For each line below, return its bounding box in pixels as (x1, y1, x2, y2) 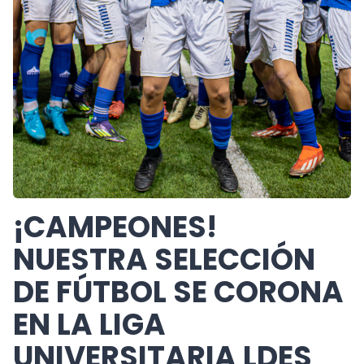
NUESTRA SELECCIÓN (13, 250, 315, 292)
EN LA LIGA (13, 315, 166, 357)
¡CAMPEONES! (13, 218, 217, 260)
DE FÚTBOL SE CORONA (13, 283, 344, 325)
